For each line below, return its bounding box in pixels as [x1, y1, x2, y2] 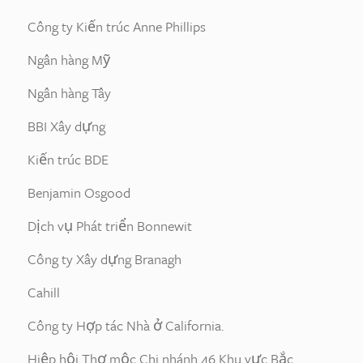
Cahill [28, 282, 60, 302]
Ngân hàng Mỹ [28, 49, 110, 70]
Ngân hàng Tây [28, 83, 111, 103]
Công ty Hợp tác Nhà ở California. [28, 315, 224, 335]
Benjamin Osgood [28, 182, 130, 203]
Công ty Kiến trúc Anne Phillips [28, 16, 206, 36]
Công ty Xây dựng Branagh [28, 249, 181, 269]
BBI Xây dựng [28, 116, 105, 136]
